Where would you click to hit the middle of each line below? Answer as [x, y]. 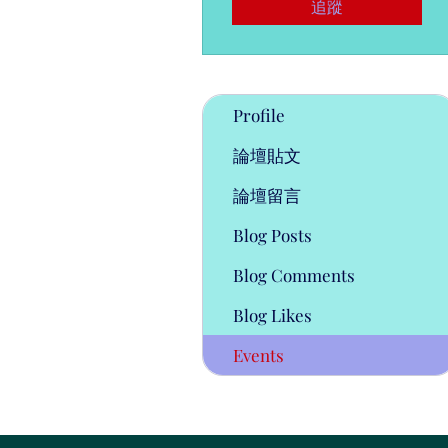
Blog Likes [272, 315]
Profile [259, 115]
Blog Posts [272, 235]
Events [258, 355]
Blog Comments [294, 275]
